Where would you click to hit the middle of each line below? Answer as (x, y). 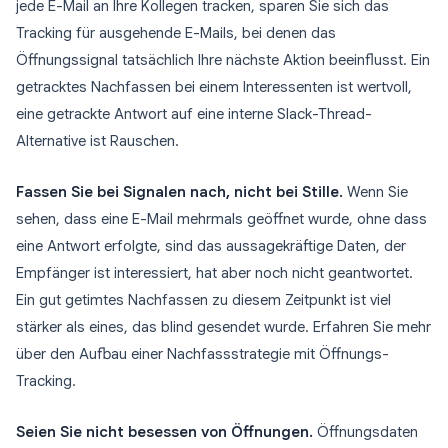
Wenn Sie (375, 192)
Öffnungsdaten (365, 432)
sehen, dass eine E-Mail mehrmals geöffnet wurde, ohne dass (221, 219)
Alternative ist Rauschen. (97, 141)
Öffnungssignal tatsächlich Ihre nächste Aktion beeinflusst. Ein (223, 60)
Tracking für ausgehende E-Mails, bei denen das (176, 33)
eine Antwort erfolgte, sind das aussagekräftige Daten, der (211, 246)
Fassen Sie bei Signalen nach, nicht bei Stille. (179, 192)
